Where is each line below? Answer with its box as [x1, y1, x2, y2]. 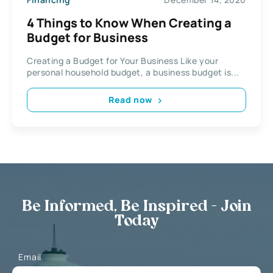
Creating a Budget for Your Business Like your [27, 54, 219, 66]
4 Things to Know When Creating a [27, 14, 232, 31]
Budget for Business [27, 29, 148, 46]
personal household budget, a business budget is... [27, 66, 239, 78]
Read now [108, 94, 152, 106]
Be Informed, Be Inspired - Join [21, 199, 252, 214]
